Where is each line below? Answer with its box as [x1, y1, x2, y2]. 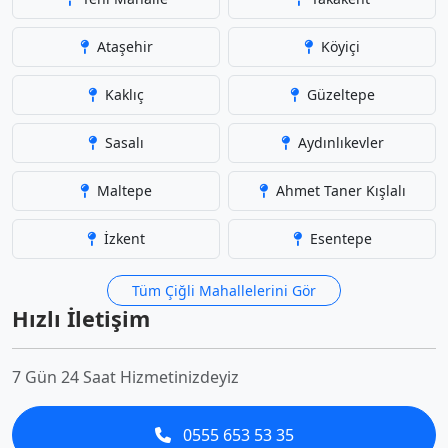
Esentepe [305, 229, 372, 248]
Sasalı [101, 133, 144, 152]
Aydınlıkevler [293, 133, 384, 152]
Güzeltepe [302, 85, 375, 104]
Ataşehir [92, 37, 153, 56]
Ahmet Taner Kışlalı [271, 181, 406, 200]
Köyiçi [317, 37, 360, 56]
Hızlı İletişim [12, 304, 150, 333]
